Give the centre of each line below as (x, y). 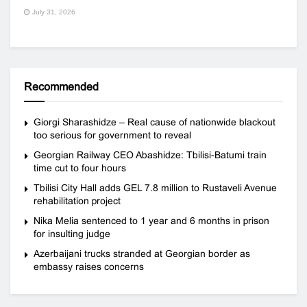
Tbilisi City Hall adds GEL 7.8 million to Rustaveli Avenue (155, 187)
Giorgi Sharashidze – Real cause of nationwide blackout (155, 122)
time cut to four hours (80, 168)
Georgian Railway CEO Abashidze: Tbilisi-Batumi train (150, 155)
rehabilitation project (77, 200)
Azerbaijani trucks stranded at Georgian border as (142, 253)
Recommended (61, 86)
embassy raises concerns (89, 266)
